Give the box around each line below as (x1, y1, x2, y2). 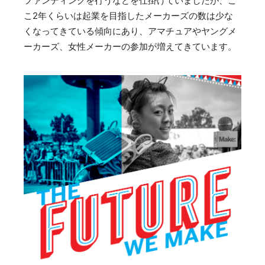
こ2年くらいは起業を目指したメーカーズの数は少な (24, 10, 233, 21)
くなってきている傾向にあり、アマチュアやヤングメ (24, 25, 237, 37)
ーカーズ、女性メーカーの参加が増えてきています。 (24, 41, 237, 52)
